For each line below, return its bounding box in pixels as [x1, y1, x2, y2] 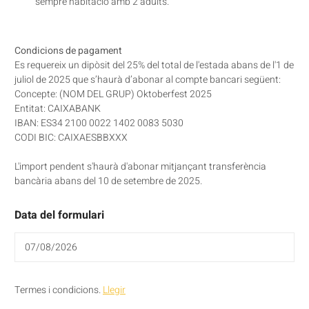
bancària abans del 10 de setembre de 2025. [14, 173, 202, 188]
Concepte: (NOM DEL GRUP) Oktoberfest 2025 [14, 86, 212, 101]
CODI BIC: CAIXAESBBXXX [14, 130, 128, 145]
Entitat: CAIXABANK [14, 101, 101, 116]
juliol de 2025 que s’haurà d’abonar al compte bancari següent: [14, 72, 281, 87]
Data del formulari [14, 206, 104, 223]
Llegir [103, 282, 126, 297]
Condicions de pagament [14, 43, 122, 58]
